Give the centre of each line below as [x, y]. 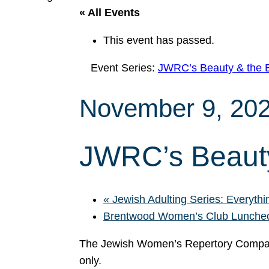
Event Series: [124, 68]
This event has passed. [159, 40]
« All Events [110, 13]
